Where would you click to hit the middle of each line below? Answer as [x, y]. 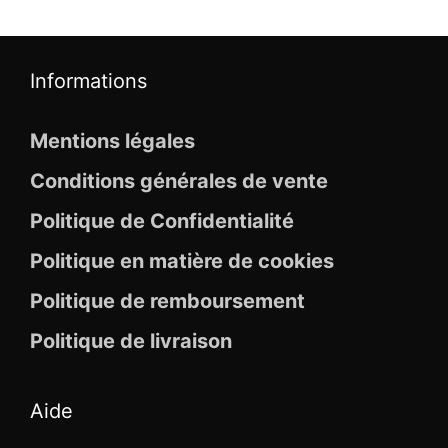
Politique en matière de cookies [182, 261]
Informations [88, 81]
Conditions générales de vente [179, 181]
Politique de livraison [131, 341]
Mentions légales [112, 141]
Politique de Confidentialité [162, 221]
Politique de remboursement [167, 301]
